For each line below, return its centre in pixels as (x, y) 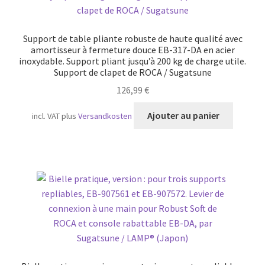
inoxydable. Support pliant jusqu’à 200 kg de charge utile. (132, 61)
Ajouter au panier (183, 116)
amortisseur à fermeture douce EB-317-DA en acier (132, 49)
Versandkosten (105, 116)
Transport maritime (54, 11)
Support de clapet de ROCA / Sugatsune (132, 72)
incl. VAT (46, 116)
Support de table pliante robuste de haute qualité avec (132, 38)
